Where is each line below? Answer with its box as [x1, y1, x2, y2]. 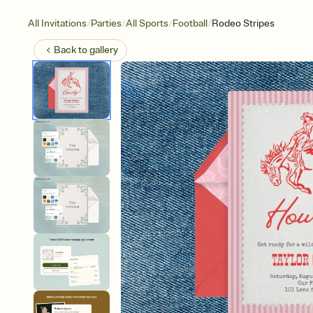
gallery [89, 44, 118, 56]
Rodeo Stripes [212, 17, 275, 29]
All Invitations [28, 17, 87, 29]
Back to [54, 44, 89, 56]
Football [173, 17, 208, 29]
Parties [91, 17, 122, 29]
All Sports [126, 17, 168, 29]
